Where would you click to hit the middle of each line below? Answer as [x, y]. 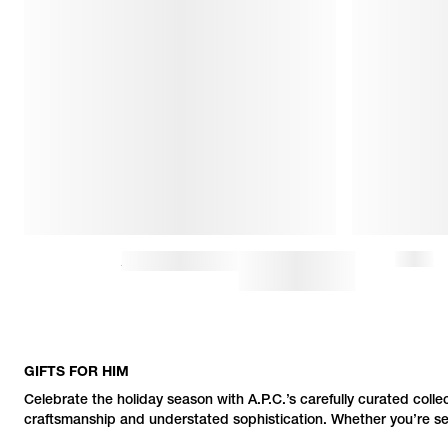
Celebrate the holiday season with [136, 401]
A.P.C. [267, 401]
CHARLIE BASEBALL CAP [232, 261]
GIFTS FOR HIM [76, 373]
